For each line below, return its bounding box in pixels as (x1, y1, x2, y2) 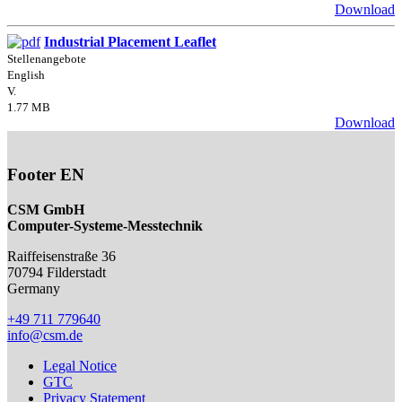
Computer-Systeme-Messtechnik (7, 218, 203, 234)
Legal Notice (43, 358, 117, 374)
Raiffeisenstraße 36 (7, 249, 116, 265)
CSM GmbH (7, 202, 84, 218)
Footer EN (7, 165, 84, 185)
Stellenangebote (7, 51, 86, 66)
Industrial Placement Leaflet (44, 33, 216, 49)
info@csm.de (7, 328, 83, 344)
